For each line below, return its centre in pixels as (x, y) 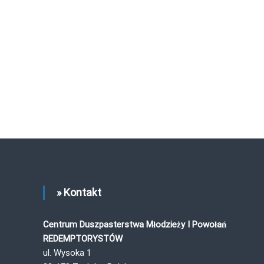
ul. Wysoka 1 (67, 253)
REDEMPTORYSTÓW (83, 239)
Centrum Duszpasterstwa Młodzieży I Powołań (135, 225)
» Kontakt (79, 193)
